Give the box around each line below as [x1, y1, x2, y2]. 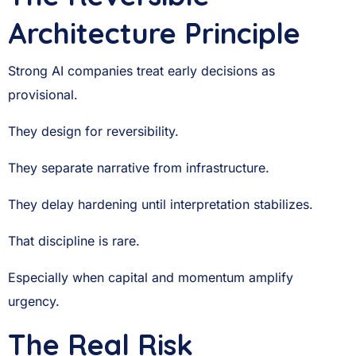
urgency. [8, 293, 60, 309]
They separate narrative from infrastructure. [8, 160, 269, 176]
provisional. [8, 87, 78, 103]
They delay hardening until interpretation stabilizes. [8, 196, 313, 212]
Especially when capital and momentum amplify [8, 269, 293, 285]
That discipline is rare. [8, 233, 140, 249]
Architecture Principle [8, 15, 300, 51]
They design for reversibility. [8, 123, 179, 139]
